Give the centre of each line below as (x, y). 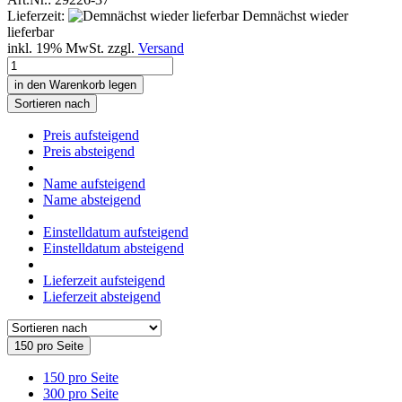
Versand (161, 48)
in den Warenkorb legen (75, 84)
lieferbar (31, 31)
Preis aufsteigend (91, 135)
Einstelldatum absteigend (114, 248)
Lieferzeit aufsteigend (104, 280)
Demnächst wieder (293, 15)
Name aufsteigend (94, 183)
